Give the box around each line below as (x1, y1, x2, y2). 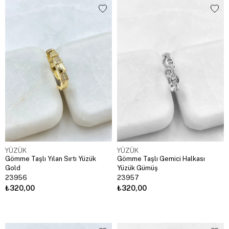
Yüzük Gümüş (117, 164, 158, 172)
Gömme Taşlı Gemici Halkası (117, 155, 205, 163)
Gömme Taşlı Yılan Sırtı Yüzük (5, 155, 96, 163)
